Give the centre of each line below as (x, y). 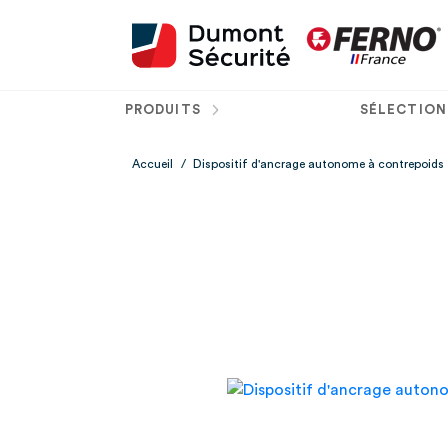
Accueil (152, 164)
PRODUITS (165, 109)
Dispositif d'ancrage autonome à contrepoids (318, 164)
